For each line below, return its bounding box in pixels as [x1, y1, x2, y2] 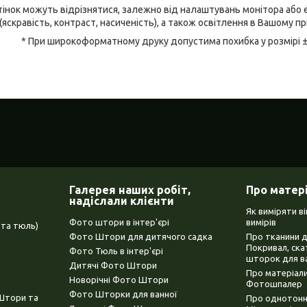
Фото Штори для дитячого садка [69, 232, 212, 242]
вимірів [246, 217, 276, 228]
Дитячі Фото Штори [69, 260, 157, 271]
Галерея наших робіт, [69, 184, 191, 197]
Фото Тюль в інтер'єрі [69, 246, 163, 256]
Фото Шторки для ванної [69, 289, 177, 299]
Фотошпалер [246, 279, 302, 289]
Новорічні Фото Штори [69, 275, 169, 285]
